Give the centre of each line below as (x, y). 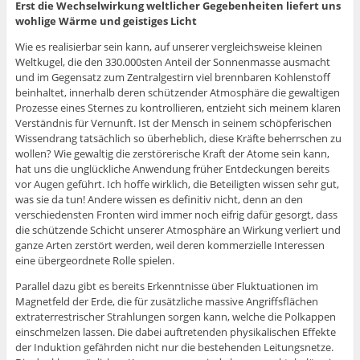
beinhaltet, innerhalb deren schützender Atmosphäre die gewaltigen (177, 93)
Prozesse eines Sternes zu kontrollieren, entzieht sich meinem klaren (178, 108)
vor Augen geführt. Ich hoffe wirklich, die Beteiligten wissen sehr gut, (177, 184)
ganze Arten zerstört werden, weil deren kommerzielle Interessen (170, 245)
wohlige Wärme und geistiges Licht (106, 21)
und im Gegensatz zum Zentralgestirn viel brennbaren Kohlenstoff (172, 78)
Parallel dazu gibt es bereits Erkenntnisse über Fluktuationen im (166, 286)
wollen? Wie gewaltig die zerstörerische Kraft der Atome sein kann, (172, 154)
